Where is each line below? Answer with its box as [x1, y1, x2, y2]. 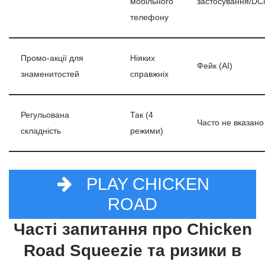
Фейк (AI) [197, 61, 232, 71]
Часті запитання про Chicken [13, 219, 252, 238]
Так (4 [130, 110, 153, 120]
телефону [130, 12, 169, 22]
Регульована [21, 110, 69, 120]
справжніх [130, 69, 169, 79]
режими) [130, 126, 163, 136]
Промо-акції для [21, 53, 83, 63]
